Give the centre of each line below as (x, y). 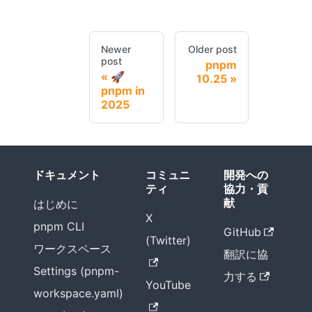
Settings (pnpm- (76, 271)
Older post (213, 49)
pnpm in (123, 90)
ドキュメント (67, 175)
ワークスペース (72, 249)
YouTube (168, 285)
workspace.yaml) (78, 294)
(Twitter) (168, 241)
